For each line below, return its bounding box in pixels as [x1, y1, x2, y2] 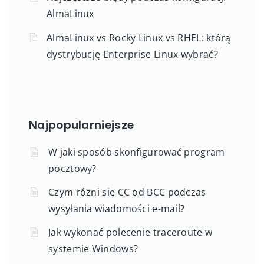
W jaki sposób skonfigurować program [48, 145, 225, 159]
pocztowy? [48, 161, 97, 175]
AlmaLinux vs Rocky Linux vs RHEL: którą [47, 31, 231, 44]
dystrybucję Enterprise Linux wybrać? [47, 47, 218, 61]
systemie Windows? [48, 242, 138, 255]
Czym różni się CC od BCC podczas [48, 185, 206, 199]
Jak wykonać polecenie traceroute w [48, 225, 213, 239]
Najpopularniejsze [29, 117, 134, 133]
